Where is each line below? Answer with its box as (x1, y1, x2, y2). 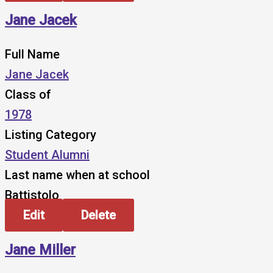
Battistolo (5, 188, 59, 203)
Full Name (5, 47, 60, 62)
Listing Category (5, 127, 96, 143)
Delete (81, 208, 116, 223)
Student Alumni (5, 147, 90, 163)
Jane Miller (5, 241, 76, 258)
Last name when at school (5, 168, 150, 183)
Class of (5, 87, 51, 102)
